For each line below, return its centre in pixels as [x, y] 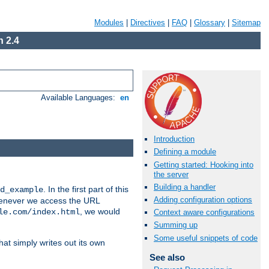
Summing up [176, 225]
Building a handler [185, 187]
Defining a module [185, 152]
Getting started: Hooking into [204, 165]
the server [171, 174]
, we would [100, 211]
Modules [109, 23]
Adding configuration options [203, 199]
